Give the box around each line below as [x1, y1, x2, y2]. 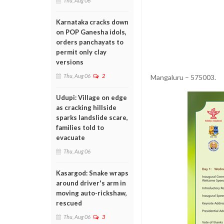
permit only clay [56, 48, 106, 56]
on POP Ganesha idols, [56, 28, 126, 36]
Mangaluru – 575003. [150, 72, 216, 81]
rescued [56, 199, 82, 207]
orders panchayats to [56, 38, 123, 46]
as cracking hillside [56, 103, 116, 111]
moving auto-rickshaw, [56, 189, 127, 197]
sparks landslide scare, [56, 113, 128, 121]
